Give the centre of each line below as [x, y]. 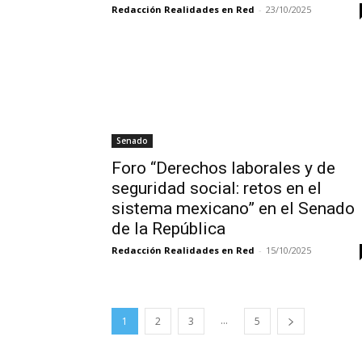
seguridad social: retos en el [217, 188]
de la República [168, 229]
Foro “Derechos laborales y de [223, 168]
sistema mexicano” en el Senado [233, 208]
